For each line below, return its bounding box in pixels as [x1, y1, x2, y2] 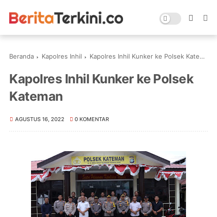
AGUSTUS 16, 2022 [15, 116, 64, 123]
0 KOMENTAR [75, 116, 109, 123]
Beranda [9, 52, 34, 60]
